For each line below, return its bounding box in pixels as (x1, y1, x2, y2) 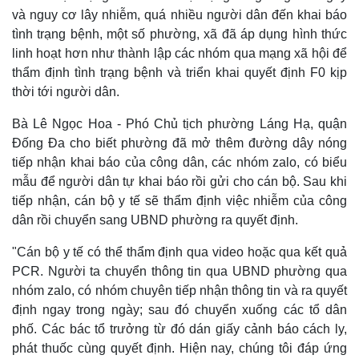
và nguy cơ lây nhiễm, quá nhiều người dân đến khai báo (12, 8, 347, 22)
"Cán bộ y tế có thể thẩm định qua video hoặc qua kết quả (12, 245, 347, 260)
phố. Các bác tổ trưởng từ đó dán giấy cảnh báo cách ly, (12, 322, 347, 337)
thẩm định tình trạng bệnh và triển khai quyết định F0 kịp (12, 66, 347, 80)
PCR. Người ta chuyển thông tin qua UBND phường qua (12, 264, 347, 279)
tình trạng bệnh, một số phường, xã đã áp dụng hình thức (12, 27, 347, 42)
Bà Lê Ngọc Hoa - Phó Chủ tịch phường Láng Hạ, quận (12, 117, 347, 131)
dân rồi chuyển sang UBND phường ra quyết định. (12, 213, 298, 228)
